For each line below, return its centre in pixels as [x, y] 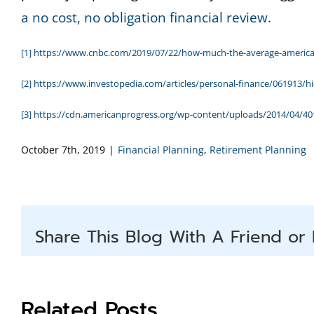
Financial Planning [161, 150]
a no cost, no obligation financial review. [146, 18]
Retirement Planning [258, 150]
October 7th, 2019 [63, 150]
